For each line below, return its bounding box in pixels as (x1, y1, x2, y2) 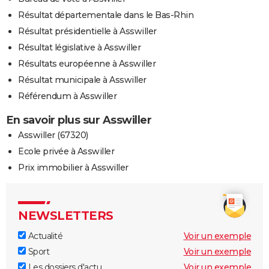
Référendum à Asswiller (18, 90, 116, 101)
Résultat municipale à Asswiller (18, 74, 147, 85)
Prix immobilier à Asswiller (18, 162, 128, 173)
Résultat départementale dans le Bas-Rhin (18, 9, 193, 20)
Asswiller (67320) (18, 129, 88, 141)
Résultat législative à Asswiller (18, 41, 141, 53)
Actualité (26, 230, 62, 241)
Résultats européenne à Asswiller (18, 58, 156, 69)
